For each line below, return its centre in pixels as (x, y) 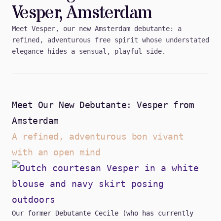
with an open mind (56, 152)
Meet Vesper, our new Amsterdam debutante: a (97, 29)
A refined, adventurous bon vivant (98, 137)
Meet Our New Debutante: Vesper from (103, 105)
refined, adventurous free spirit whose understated (110, 40)
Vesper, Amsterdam (82, 14)
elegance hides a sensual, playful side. (89, 52)
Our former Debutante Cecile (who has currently (103, 213)
